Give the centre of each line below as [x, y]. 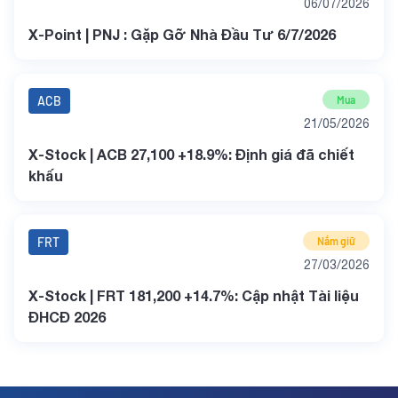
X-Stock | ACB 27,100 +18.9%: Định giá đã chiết [191, 154]
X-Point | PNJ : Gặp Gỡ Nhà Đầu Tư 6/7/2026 [182, 34]
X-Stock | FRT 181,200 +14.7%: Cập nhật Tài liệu [194, 295]
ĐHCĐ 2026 [67, 317]
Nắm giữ [336, 241]
